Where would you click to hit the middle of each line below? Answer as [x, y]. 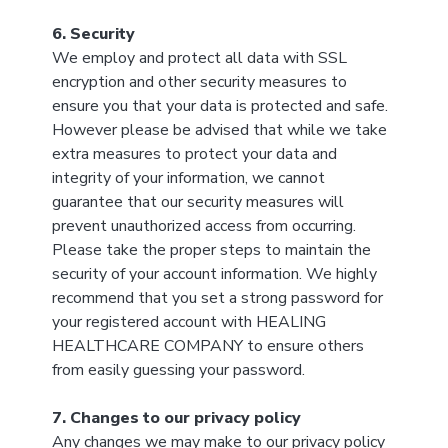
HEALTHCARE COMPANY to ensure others [207, 346]
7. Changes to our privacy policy [176, 418]
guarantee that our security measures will [197, 202]
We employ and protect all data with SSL [199, 58]
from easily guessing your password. [178, 370]
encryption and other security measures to [199, 82]
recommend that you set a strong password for [217, 298]
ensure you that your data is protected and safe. [219, 106]
